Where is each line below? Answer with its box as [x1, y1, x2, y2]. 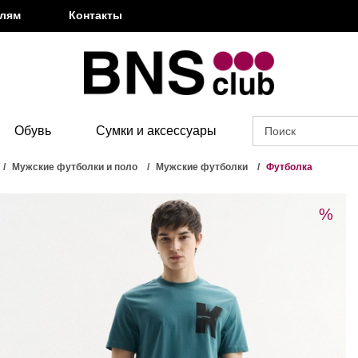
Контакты [69, 9, 122, 22]
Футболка [266, 161, 312, 173]
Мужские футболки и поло [12, 161, 137, 173]
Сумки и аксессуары [96, 124, 217, 138]
